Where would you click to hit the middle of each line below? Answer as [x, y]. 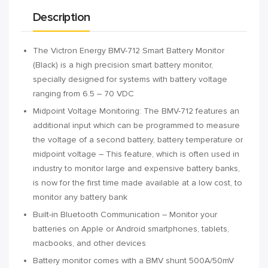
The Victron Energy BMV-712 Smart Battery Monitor [129, 50]
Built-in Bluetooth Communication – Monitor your [125, 214]
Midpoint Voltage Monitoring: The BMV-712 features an [136, 111]
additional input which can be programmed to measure [136, 125]
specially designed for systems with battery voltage [130, 79]
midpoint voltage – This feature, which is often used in [136, 154]
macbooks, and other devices [89, 243]
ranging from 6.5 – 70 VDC [83, 93]
